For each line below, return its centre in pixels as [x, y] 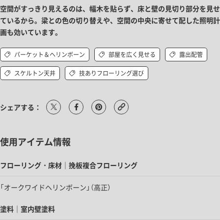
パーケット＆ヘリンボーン [50, 54]
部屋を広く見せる [132, 54]
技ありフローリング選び [111, 73]
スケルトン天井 [35, 73]
